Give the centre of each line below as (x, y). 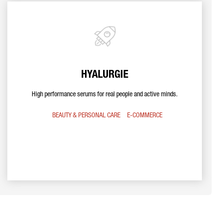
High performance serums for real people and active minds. (105, 95)
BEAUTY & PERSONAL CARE (86, 116)
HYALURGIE (105, 75)
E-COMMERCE (144, 116)
